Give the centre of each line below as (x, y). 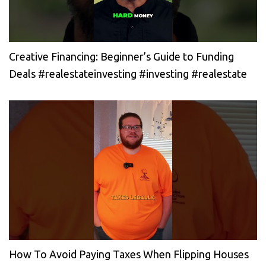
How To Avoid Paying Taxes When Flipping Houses (129, 254)
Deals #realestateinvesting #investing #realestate (128, 73)
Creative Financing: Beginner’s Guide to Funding (121, 56)
